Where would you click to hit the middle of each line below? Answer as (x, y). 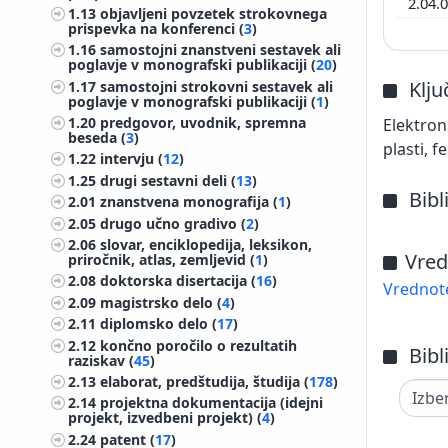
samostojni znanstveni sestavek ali (221, 50)
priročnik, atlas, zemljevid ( (162, 260)
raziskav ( (101, 360)
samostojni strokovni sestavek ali (217, 86)
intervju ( (132, 159)
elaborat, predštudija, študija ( (205, 381)
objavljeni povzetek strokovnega (214, 13)
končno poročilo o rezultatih (199, 345)
